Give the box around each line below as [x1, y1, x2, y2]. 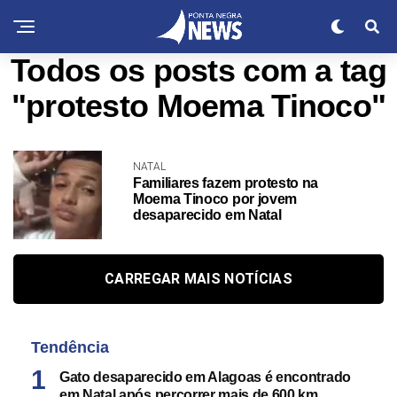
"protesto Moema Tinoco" [11, 89, 386, 124]
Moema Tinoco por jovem [133, 191, 297, 206]
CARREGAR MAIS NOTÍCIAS [104, 270, 293, 287]
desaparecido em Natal [133, 207, 282, 222]
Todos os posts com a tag [11, 53, 386, 89]
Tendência [31, 339, 109, 356]
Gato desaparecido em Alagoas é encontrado [59, 370, 351, 385]
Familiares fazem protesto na [133, 175, 319, 191]
